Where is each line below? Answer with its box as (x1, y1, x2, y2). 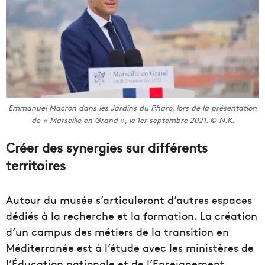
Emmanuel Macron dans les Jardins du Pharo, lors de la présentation (8, 102, 257, 114)
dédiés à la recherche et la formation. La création (6, 208, 257, 224)
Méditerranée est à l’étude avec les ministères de (6, 240, 254, 256)
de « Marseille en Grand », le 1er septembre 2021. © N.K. (31, 115, 234, 126)
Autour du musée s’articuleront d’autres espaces (6, 192, 252, 208)
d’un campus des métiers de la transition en (6, 224, 229, 240)
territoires (6, 156, 66, 174)
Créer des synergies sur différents (6, 138, 208, 157)
